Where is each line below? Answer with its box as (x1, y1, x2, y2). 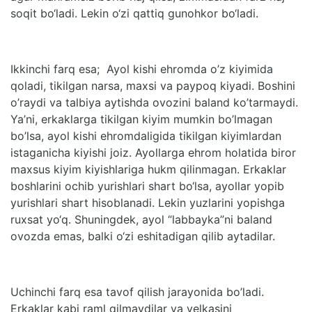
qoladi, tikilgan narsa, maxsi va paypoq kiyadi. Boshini (10, 78, 295, 93)
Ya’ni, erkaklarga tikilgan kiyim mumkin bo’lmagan (10, 111, 272, 126)
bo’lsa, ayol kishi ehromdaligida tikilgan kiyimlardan (10, 128, 281, 143)
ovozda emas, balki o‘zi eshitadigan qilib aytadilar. (10, 228, 279, 243)
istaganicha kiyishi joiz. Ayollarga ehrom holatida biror (10, 145, 296, 159)
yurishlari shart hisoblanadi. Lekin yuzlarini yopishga (10, 195, 285, 210)
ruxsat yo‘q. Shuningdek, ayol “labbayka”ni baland (10, 212, 272, 226)
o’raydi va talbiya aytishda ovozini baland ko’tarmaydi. (10, 95, 298, 109)
